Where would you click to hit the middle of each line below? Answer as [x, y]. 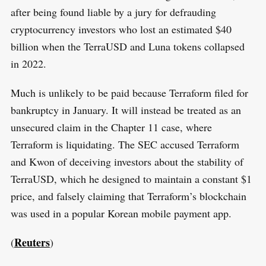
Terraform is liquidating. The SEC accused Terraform [125, 145]
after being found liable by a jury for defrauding [113, 12]
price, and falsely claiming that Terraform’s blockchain [128, 196]
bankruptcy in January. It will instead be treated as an [126, 110]
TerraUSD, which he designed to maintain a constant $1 [131, 179]
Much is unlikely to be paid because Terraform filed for [129, 93]
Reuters [32, 243]
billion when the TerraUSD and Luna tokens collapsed [127, 47]
